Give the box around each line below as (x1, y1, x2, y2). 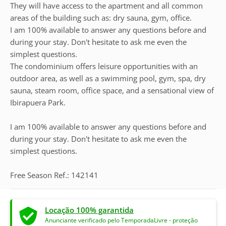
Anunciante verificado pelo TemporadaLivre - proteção (45, 216, 198, 224)
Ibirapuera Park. (10, 97, 66, 107)
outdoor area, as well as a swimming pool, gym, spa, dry (10, 73, 206, 83)
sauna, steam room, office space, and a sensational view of (10, 85, 214, 95)
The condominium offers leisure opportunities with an (10, 61, 198, 71)
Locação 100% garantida (45, 205, 134, 215)
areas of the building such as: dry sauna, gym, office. (10, 13, 192, 23)
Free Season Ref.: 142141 (10, 170, 98, 180)
